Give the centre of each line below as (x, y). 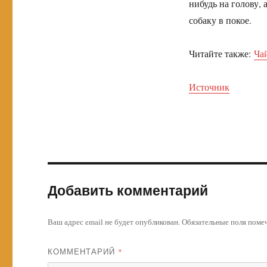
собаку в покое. (220, 20)
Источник (209, 87)
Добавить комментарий (128, 190)
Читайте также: (221, 53)
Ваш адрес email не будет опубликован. (114, 222)
